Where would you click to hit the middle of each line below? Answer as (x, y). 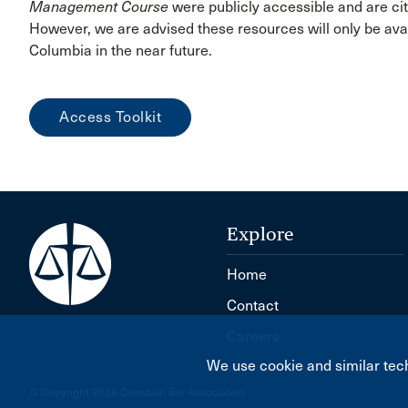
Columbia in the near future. (121, 50)
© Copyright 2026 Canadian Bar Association (137, 392)
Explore (260, 234)
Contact (253, 305)
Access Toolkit (110, 117)
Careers (254, 336)
